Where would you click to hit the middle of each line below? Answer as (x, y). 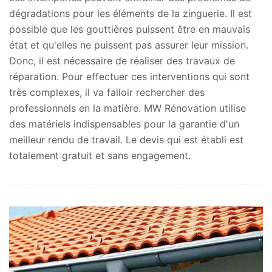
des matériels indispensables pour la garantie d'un (124, 124)
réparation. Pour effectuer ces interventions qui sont (129, 76)
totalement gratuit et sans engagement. (100, 155)
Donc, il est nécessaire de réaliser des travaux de (122, 60)
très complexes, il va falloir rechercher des (107, 92)
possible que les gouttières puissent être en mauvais (130, 29)
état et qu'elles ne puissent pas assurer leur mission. (129, 45)
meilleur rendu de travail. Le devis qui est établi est (126, 139)
